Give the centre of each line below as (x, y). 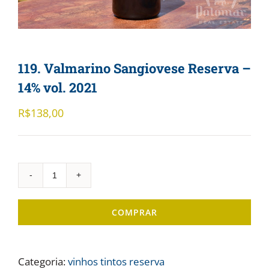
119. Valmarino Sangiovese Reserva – (134, 68)
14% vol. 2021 (58, 87)
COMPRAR (134, 212)
